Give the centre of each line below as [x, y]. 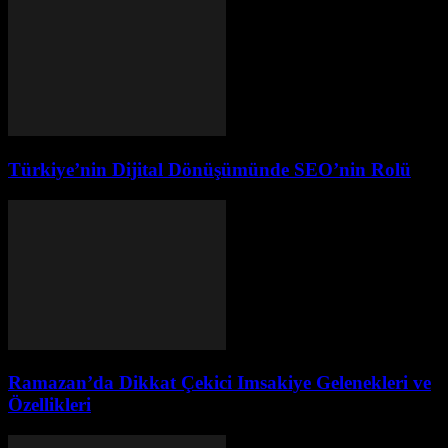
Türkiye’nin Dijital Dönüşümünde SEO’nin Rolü [209, 169]
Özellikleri [49, 405]
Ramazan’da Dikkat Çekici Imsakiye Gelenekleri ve [219, 383]
